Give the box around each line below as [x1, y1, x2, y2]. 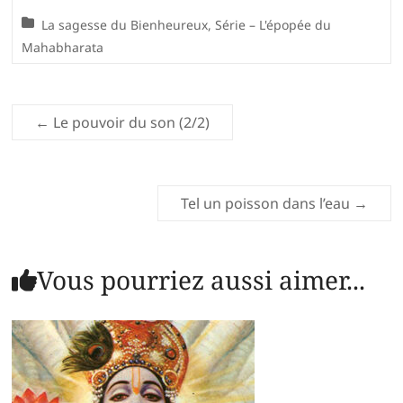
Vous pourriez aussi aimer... [37, 263, 366, 298]
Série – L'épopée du [215, 16, 332, 34]
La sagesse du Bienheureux [41, 16, 209, 34]
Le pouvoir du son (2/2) [49, 112, 210, 133]
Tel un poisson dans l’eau [180, 193, 354, 214]
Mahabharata [22, 39, 104, 57]
